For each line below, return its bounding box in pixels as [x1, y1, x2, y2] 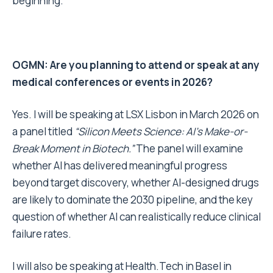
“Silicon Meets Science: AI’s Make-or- [74, 124, 247, 139]
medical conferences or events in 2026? [12, 75, 213, 90]
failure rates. [12, 227, 71, 241]
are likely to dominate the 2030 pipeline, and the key [12, 193, 253, 207]
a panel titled [12, 124, 74, 139]
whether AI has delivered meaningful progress [12, 158, 227, 173]
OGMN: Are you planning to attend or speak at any [12, 58, 260, 73]
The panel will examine [134, 141, 243, 156]
